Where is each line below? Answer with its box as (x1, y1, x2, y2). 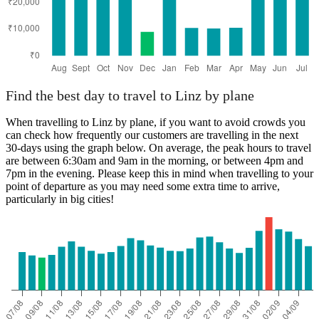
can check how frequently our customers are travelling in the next (6, 129, 298, 142)
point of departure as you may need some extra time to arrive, (6, 180, 280, 193)
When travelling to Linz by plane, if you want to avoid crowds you (6, 116, 305, 129)
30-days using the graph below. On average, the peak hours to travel (6, 142, 311, 155)
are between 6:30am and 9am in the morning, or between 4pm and (6, 155, 303, 167)
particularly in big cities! (6, 193, 114, 206)
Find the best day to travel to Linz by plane (6, 88, 254, 104)
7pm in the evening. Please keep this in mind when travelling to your (6, 167, 313, 180)
